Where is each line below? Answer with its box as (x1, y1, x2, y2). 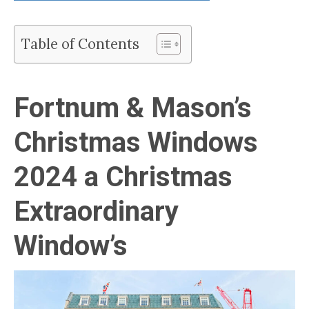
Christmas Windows (14, 126, 258, 159)
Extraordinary (14, 195, 179, 228)
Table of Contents (21, 34, 139, 54)
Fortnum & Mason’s (14, 91, 252, 124)
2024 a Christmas (14, 160, 232, 193)
